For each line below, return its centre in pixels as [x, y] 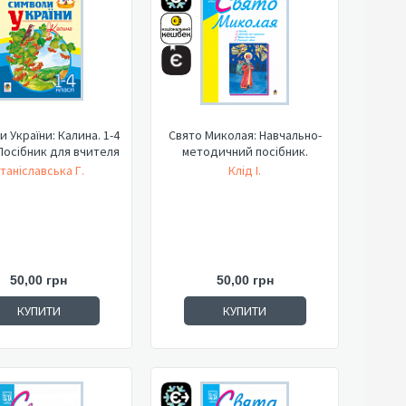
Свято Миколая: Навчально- [245, 135]
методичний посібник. [245, 151]
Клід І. [245, 170]
